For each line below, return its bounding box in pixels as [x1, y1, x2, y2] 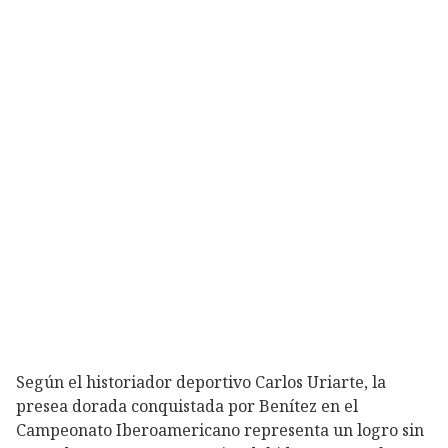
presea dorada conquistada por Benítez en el [16, 394, 358, 417]
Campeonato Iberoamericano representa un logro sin [16, 418, 424, 441]
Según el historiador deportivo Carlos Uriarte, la [16, 370, 386, 393]
